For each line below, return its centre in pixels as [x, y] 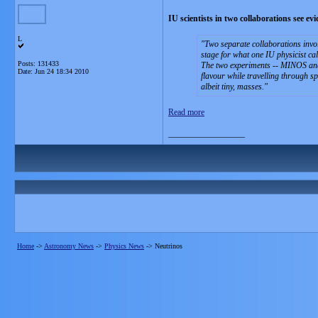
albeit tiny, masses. [232, 87]
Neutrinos [169, 246]
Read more [186, 112]
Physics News [124, 246]
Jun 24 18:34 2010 [62, 71]
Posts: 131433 [38, 64]
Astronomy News [69, 246]
